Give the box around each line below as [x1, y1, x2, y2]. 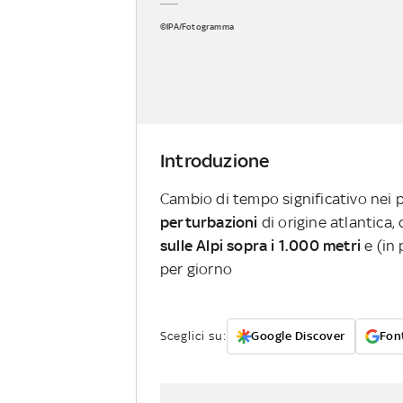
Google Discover [251, 329, 345, 344]
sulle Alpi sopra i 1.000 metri [160, 237, 361, 255]
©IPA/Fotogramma [160, 21, 234, 31]
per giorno [160, 260, 232, 279]
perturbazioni [160, 213, 258, 232]
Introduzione [160, 149, 270, 173]
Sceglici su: [160, 329, 227, 344]
